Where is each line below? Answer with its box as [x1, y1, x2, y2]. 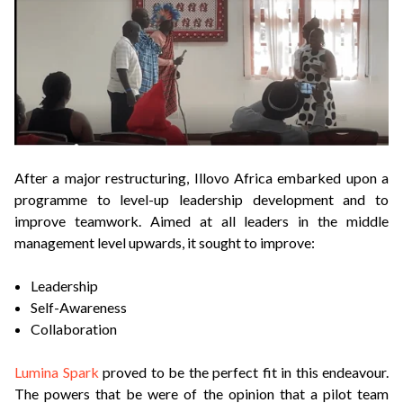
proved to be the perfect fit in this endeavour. [98, 363, 389, 381]
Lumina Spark [14, 363, 99, 381]
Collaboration [30, 319, 117, 337]
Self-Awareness [30, 298, 127, 316]
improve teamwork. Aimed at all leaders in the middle [14, 211, 389, 229]
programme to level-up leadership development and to [14, 190, 389, 208]
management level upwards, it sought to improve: [14, 233, 315, 251]
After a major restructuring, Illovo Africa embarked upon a [14, 168, 389, 186]
